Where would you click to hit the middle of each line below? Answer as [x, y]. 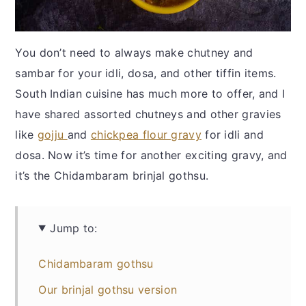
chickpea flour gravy [146, 134]
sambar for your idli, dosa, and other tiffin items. [146, 73]
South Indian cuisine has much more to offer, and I [150, 93]
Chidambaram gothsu [96, 263]
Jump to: [74, 228]
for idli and [232, 134]
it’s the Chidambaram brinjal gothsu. [114, 175]
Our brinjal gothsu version [108, 289]
